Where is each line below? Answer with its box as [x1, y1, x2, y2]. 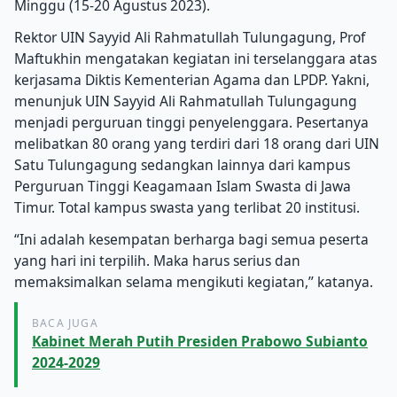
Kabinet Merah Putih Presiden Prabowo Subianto [32, 331, 368, 352]
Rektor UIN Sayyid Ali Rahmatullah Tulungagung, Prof [14, 27, 365, 47]
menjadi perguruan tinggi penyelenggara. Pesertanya [14, 112, 369, 132]
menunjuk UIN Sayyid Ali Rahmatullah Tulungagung [14, 90, 357, 111]
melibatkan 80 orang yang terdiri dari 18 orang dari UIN [14, 133, 379, 153]
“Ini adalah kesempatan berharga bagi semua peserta [14, 229, 369, 249]
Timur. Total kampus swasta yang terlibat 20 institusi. [14, 197, 360, 217]
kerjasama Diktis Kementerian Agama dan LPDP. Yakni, [14, 69, 370, 90]
